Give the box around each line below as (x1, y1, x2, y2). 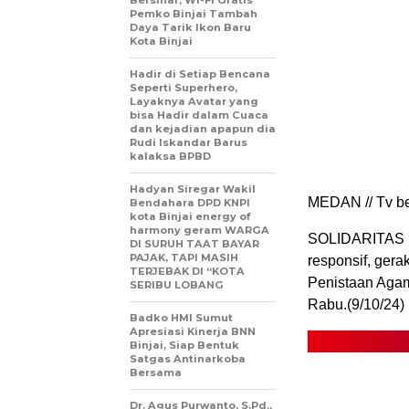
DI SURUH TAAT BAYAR (130, 237, 259, 251)
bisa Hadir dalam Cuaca (130, 109, 268, 122)
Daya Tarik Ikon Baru (130, 21, 251, 35)
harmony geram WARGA (130, 224, 269, 237)
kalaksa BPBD (130, 150, 211, 163)
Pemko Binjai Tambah (130, 7, 257, 21)
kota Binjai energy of (130, 210, 250, 224)
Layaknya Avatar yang (130, 95, 258, 109)
